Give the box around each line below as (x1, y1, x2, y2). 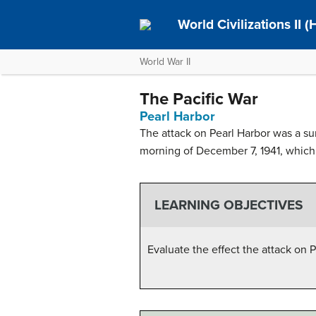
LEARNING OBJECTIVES (154, 197, 303, 214)
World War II (140, 56, 190, 68)
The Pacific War (140, 89, 258, 109)
